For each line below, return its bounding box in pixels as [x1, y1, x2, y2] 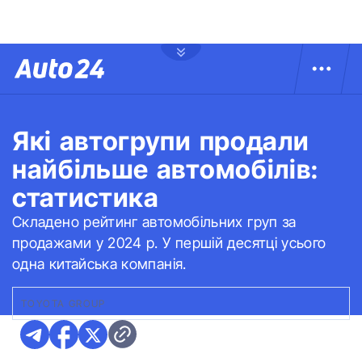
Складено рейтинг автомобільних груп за [12, 213, 297, 230]
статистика [12, 182, 159, 213]
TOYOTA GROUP [21, 297, 106, 309]
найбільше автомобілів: [12, 154, 319, 185]
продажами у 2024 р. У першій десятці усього [12, 234, 326, 251]
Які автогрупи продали [12, 125, 309, 157]
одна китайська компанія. [12, 255, 187, 272]
